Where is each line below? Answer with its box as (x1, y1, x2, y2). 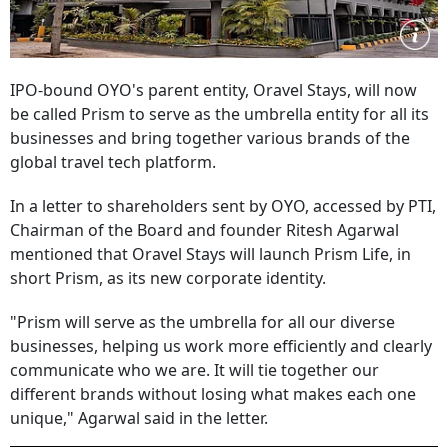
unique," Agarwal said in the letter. (10, 407, 268, 429)
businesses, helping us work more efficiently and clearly (10, 335, 432, 357)
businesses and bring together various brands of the (10, 127, 410, 149)
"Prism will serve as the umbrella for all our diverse (10, 311, 395, 333)
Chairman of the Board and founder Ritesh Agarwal (10, 219, 399, 241)
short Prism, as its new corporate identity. (10, 267, 326, 289)
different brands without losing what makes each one (10, 383, 416, 405)
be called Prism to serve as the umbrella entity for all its (10, 103, 429, 125)
